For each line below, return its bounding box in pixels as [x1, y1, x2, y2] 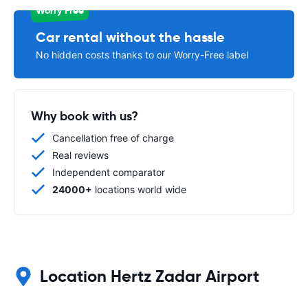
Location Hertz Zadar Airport [40, 266, 259, 287]
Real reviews [52, 149, 109, 161]
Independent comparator [52, 166, 165, 178]
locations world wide [92, 184, 186, 195]
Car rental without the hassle [36, 28, 225, 46]
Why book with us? [31, 108, 138, 124]
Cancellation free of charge [52, 132, 174, 144]
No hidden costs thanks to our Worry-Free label [36, 49, 248, 60]
